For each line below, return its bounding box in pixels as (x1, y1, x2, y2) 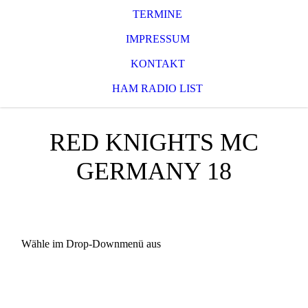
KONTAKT (130, 58, 185, 69)
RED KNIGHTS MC (49, 129, 258, 156)
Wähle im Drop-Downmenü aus (21, 238, 162, 250)
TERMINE (133, 8, 182, 20)
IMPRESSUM (125, 33, 190, 45)
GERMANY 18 (76, 157, 232, 185)
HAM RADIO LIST (112, 82, 203, 94)
